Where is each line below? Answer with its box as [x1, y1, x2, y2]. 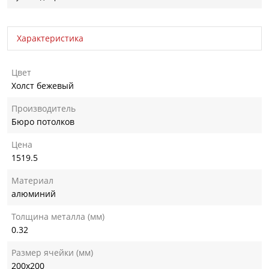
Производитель [11, 102, 76, 114]
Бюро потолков [11, 115, 74, 127]
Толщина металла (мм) [11, 210, 104, 222]
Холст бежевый [11, 79, 74, 91]
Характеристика [17, 32, 83, 44]
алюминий [11, 187, 56, 199]
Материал [11, 174, 53, 186]
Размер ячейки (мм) [11, 246, 93, 258]
